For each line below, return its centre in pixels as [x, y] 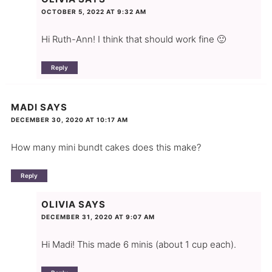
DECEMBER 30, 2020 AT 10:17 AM [69, 120]
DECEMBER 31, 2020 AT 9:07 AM [98, 217]
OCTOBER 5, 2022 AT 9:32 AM [93, 11]
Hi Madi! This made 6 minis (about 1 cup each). [138, 245]
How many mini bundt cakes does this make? [106, 148]
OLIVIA [58, 205]
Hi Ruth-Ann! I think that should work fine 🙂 [133, 39]
